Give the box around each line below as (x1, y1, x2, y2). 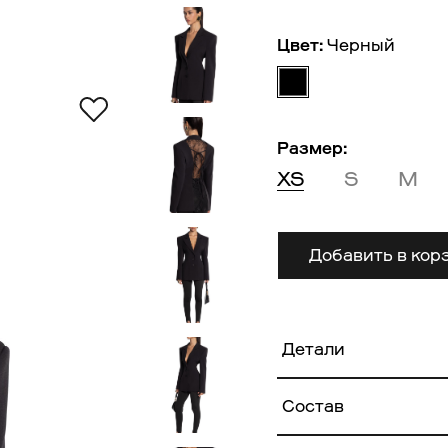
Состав (281, 396, 344, 416)
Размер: (276, 138, 347, 159)
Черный (326, 36, 395, 55)
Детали (281, 339, 345, 359)
